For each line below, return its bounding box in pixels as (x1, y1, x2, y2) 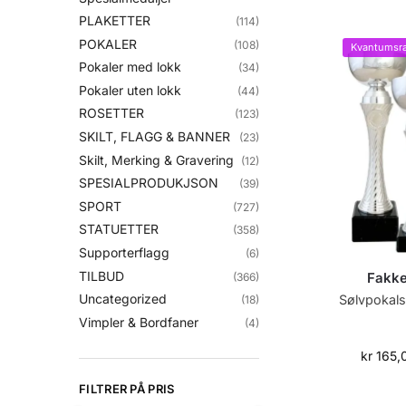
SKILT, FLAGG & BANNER (79, 129, 230, 145)
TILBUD (79, 267, 124, 284)
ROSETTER (79, 105, 144, 121)
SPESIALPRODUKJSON (79, 175, 218, 191)
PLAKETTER (79, 13, 150, 29)
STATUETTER (79, 221, 159, 237)
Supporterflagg (79, 245, 169, 261)
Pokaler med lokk (79, 59, 181, 75)
